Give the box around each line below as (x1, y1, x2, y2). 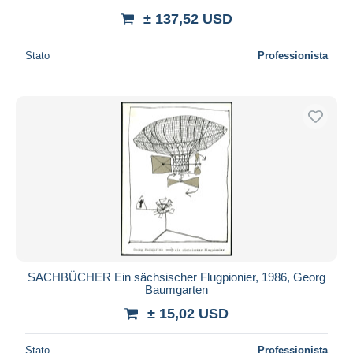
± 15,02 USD (147, 305, 229, 321)
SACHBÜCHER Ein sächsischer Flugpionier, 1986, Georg (28, 269, 325, 284)
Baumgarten (145, 282, 208, 296)
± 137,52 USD (143, 10, 232, 27)
